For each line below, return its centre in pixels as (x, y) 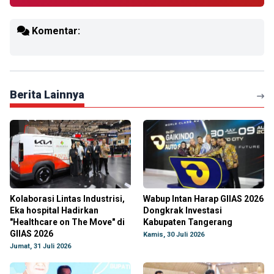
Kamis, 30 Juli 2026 (174, 235)
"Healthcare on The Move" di (67, 222)
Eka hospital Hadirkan (54, 210)
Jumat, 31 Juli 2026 (40, 246)
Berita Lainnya (47, 94)
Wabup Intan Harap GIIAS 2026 (203, 199)
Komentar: (55, 31)
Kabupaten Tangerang (188, 222)
